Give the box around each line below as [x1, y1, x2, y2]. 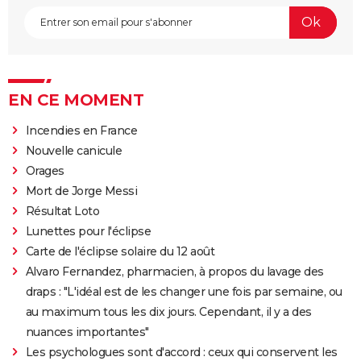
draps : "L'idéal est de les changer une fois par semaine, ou [25, 284, 342, 299]
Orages [25, 163, 64, 178]
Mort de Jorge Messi [25, 183, 138, 198]
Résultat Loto [25, 203, 100, 218]
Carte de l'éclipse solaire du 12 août [25, 243, 215, 259]
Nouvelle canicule [25, 143, 122, 158]
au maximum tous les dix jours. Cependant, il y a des [25, 304, 312, 319]
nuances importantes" [25, 324, 149, 339]
